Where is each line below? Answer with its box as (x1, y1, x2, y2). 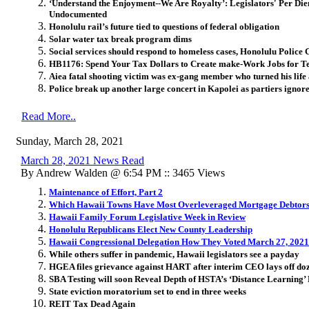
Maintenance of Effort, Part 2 (49, 186, 163, 197)
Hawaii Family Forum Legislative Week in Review (49, 211, 246, 222)
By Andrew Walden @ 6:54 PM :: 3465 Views (21, 166, 225, 179)
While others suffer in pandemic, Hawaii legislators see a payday (49, 248, 299, 259)
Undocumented (49, 8, 107, 19)
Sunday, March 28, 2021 (16, 134, 123, 147)
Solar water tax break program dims (49, 33, 192, 44)
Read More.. (21, 110, 76, 122)
